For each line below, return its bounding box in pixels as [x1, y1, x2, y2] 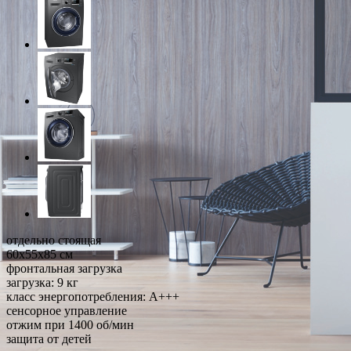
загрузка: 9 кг [6, 275, 78, 289]
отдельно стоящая [6, 233, 101, 247]
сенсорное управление [6, 303, 127, 317]
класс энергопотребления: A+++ [6, 289, 179, 303]
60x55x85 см [6, 247, 73, 261]
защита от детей [6, 331, 92, 346]
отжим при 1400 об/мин [6, 317, 134, 331]
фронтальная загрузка [6, 261, 122, 275]
